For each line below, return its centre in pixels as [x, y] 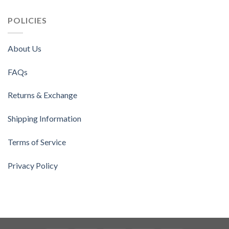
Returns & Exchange [42, 95]
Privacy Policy [33, 165]
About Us [25, 48]
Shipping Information [44, 119]
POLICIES [27, 20]
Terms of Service [37, 142]
